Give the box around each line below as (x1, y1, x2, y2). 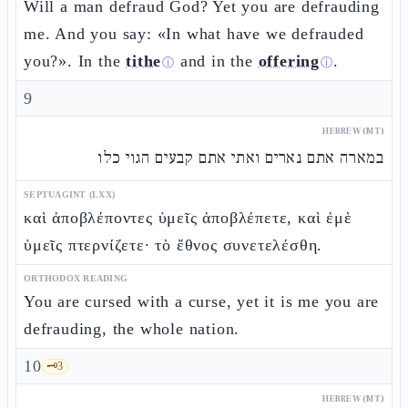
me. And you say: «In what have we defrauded (24, 25, 364, 43)
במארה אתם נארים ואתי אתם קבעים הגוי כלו (97, 148, 384, 168)
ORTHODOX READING (24, 273, 127, 283)
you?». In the (24, 52, 127, 70)
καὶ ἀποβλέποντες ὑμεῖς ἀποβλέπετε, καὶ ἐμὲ (24, 209, 352, 227)
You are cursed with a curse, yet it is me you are (24, 292, 380, 311)
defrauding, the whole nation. (24, 320, 240, 338)
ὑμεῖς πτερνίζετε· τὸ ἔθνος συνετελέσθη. (24, 236, 323, 254)
